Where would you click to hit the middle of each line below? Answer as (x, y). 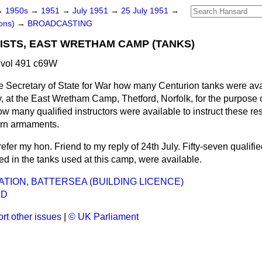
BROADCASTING (60, 24)
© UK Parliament (104, 217)
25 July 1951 (146, 11)
